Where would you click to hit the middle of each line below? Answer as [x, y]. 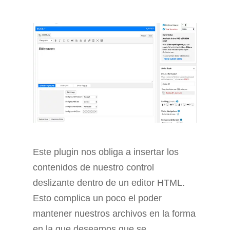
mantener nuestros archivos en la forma [114, 214]
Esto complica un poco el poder [97, 198]
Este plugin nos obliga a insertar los [106, 152]
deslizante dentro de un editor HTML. [109, 183]
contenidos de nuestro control [93, 168]
